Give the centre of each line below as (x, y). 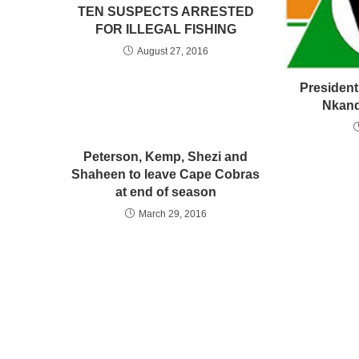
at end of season (165, 192)
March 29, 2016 (172, 214)
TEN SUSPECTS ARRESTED (165, 11)
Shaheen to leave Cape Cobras (166, 175)
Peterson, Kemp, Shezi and (166, 157)
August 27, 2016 (172, 51)
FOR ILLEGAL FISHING (165, 29)
